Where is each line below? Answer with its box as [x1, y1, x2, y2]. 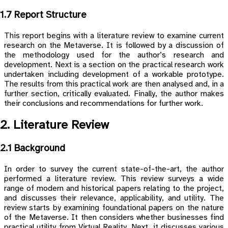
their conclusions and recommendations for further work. [4, 99, 203, 108]
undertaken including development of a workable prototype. [4, 70, 224, 79]
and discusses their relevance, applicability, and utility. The [4, 194, 224, 203]
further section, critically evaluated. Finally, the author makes [4, 89, 224, 98]
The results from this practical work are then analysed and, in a [4, 79, 224, 89]
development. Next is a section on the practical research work [4, 60, 224, 69]
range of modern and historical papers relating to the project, [4, 184, 224, 193]
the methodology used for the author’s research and [4, 50, 224, 60]
